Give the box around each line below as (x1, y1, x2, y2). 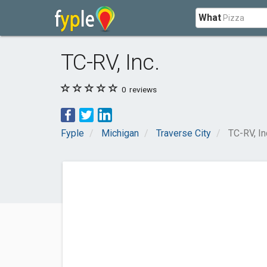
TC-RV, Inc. (61, 49, 159, 75)
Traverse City (156, 128, 211, 139)
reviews (128, 85, 157, 94)
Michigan (101, 128, 139, 139)
